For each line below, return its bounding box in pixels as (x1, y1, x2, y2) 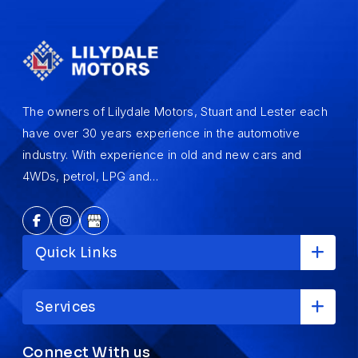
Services (35, 298, 96, 316)
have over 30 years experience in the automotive (22, 125, 300, 141)
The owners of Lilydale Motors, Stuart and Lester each (22, 104, 328, 120)
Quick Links (35, 244, 117, 261)
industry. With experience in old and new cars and (22, 147, 302, 163)
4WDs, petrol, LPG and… (22, 169, 159, 185)
